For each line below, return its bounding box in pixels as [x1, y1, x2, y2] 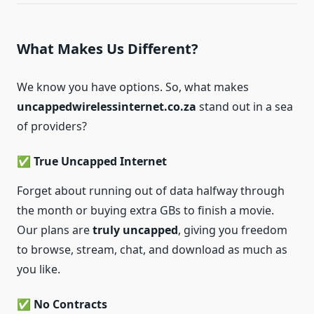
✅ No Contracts [17, 296, 107, 313]
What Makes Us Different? [17, 39, 198, 59]
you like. [17, 261, 60, 278]
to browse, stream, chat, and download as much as [17, 242, 287, 258]
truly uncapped [93, 222, 178, 238]
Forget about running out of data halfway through [17, 183, 285, 199]
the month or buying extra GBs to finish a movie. [17, 203, 274, 219]
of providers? [17, 118, 87, 135]
